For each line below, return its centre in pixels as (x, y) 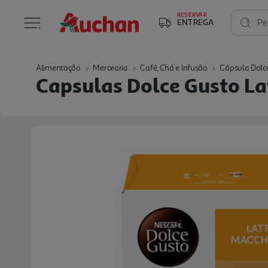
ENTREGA (196, 22)
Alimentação (58, 68)
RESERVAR (192, 14)
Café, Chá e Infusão (174, 68)
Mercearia (110, 68)
